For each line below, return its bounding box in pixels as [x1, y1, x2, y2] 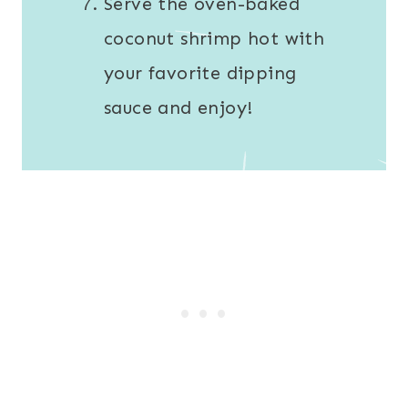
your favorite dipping [104, 62, 297, 85]
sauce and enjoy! [104, 97, 253, 119]
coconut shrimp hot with [104, 27, 325, 50]
